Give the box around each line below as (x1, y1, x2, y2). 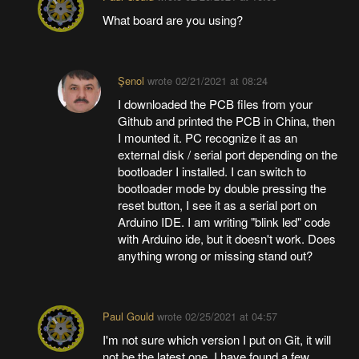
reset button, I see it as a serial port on (118, 196, 317, 214)
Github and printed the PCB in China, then (118, 112, 336, 130)
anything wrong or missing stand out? (118, 247, 313, 264)
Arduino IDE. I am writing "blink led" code (118, 213, 331, 231)
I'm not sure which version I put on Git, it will (102, 331, 331, 349)
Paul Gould (102, 309, 154, 325)
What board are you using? (102, 11, 246, 29)
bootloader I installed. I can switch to (118, 163, 307, 180)
